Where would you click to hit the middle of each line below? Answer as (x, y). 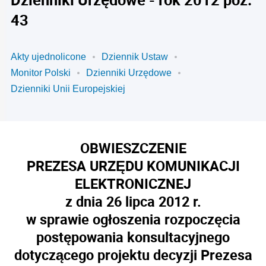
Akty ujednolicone (48, 57)
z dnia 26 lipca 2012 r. (133, 201)
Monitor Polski (41, 73)
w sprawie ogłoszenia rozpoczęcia (133, 219)
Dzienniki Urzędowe (129, 73)
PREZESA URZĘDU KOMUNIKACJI (133, 166)
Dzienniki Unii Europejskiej (68, 89)
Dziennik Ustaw (135, 57)
